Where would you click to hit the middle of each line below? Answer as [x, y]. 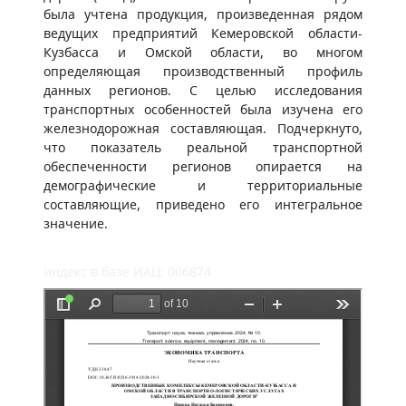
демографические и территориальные [203, 185]
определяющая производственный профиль [203, 71]
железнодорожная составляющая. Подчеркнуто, [203, 128]
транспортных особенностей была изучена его [203, 109]
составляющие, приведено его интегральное [203, 204]
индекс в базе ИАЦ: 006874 [127, 271]
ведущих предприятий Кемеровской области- [203, 33]
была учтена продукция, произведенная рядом [203, 14]
